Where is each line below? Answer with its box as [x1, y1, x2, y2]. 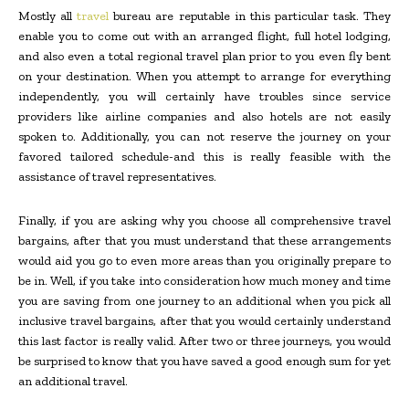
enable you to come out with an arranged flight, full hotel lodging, [18, 27, 391, 44]
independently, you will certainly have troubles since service [18, 88, 391, 104]
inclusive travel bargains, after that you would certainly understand [18, 312, 391, 329]
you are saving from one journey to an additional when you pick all [18, 292, 391, 309]
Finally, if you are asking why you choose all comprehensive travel [18, 212, 391, 228]
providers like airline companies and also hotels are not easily [18, 108, 391, 124]
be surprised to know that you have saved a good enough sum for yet [18, 352, 391, 369]
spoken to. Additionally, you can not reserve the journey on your [18, 128, 391, 144]
